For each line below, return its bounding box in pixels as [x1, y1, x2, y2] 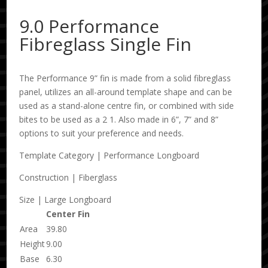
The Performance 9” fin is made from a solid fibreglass [19, 72, 232, 84]
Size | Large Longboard [19, 194, 112, 206]
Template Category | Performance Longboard [19, 150, 200, 162]
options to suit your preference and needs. [19, 127, 184, 139]
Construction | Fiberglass [19, 172, 118, 184]
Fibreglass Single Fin [19, 32, 192, 57]
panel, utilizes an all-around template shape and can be [19, 86, 233, 98]
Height [20, 238, 45, 250]
